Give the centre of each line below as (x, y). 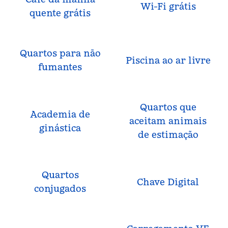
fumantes (60, 67)
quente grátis (60, 13)
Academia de (60, 114)
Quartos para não (60, 53)
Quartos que (168, 107)
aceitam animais (168, 121)
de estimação (168, 135)
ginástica (60, 128)
